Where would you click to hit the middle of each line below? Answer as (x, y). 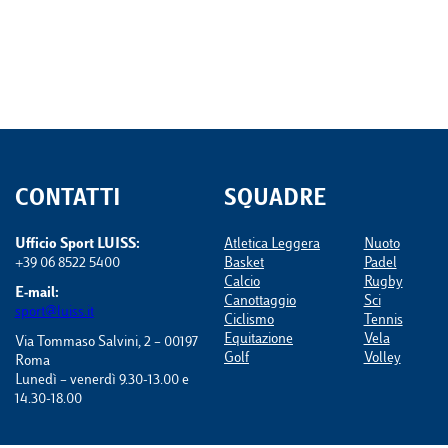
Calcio (241, 283)
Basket (243, 264)
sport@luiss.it (54, 313)
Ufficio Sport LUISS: (77, 245)
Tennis (383, 321)
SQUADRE (274, 200)
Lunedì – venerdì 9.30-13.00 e (101, 380)
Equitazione (258, 340)
